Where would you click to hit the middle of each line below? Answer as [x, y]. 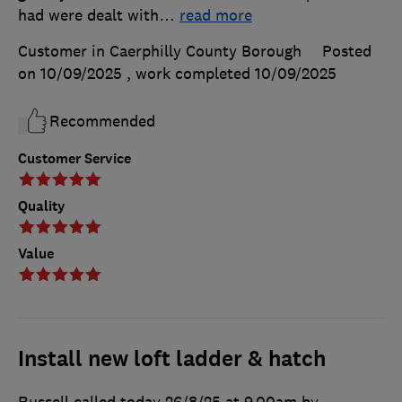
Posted [347, 52]
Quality [42, 206]
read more [216, 16]
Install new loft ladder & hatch [172, 359]
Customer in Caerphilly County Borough [160, 52]
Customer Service [74, 159]
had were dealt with [88, 16]
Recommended [102, 122]
